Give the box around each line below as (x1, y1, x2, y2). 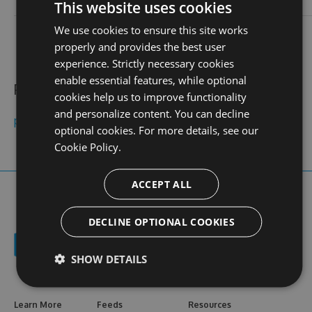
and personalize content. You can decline (54, 106, 249, 120)
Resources (188, 299, 231, 311)
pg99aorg (14, 114, 62, 127)
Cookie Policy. (54, 139, 121, 154)
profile (210, 24, 242, 38)
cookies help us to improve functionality (54, 89, 247, 104)
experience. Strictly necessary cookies (54, 56, 234, 70)
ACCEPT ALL (131, 177, 192, 191)
